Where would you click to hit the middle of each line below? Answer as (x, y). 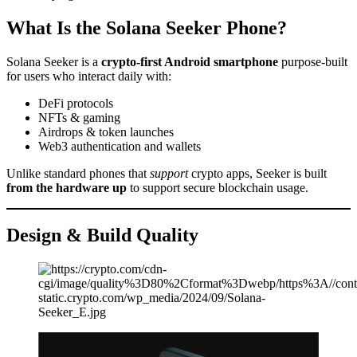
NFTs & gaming (79, 117)
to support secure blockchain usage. (218, 187)
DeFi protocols (76, 103)
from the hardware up (67, 187)
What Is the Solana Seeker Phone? (147, 27)
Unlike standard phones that (78, 173)
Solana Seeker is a (54, 61)
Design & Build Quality (102, 235)
